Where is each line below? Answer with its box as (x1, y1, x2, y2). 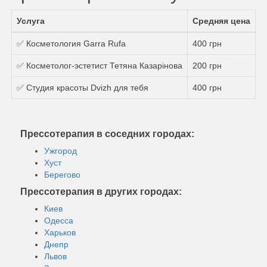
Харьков (44, 227, 76, 237)
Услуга (17, 15, 45, 26)
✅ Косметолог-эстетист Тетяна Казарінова (17, 60, 182, 70)
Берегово (44, 169, 80, 179)
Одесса (44, 215, 73, 225)
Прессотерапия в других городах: (20, 186, 182, 197)
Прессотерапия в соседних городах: (20, 128, 194, 139)
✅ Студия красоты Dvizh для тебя (17, 82, 148, 92)
